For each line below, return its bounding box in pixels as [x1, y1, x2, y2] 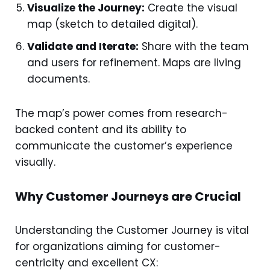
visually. [15, 155, 55, 169]
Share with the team [139, 39, 249, 54]
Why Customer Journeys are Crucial [15, 188, 241, 205]
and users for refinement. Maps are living [27, 55, 241, 70]
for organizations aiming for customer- [15, 239, 221, 254]
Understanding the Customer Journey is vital [15, 223, 249, 237]
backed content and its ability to [15, 122, 186, 137]
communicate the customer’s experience [15, 139, 233, 153]
